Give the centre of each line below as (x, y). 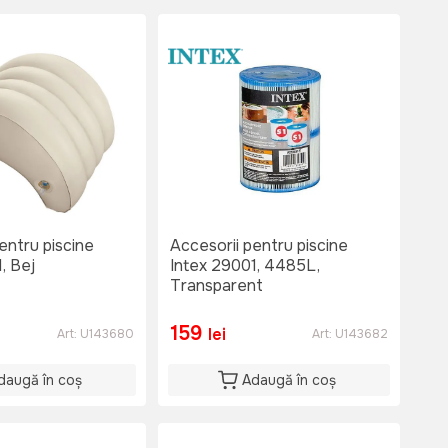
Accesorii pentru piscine (259, 246)
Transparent (216, 286)
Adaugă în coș (289, 380)
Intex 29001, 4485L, (245, 266)
